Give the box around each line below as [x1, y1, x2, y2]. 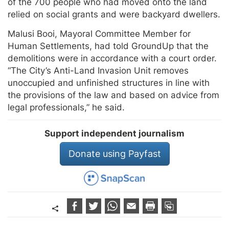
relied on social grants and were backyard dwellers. [8, 9, 220, 20]
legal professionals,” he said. [8, 102, 125, 113]
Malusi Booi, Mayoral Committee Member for [8, 29, 191, 39]
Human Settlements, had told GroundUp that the [8, 41, 209, 52]
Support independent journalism [44, 128, 185, 139]
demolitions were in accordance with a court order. [8, 53, 217, 64]
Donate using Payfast [68, 148, 161, 159]
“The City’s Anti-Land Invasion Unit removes [8, 65, 189, 76]
